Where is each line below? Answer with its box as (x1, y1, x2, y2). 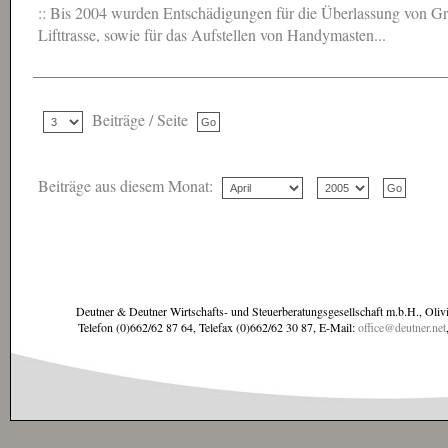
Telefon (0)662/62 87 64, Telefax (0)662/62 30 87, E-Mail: (78, 319, 358, 335)
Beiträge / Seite (88, 109, 192, 131)
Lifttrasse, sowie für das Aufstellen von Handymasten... (38, 24, 386, 46)
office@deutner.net (358, 319, 446, 335)
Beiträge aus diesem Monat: (38, 175, 217, 197)
